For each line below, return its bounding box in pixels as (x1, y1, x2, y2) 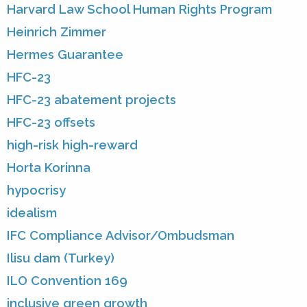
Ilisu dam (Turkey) (7, 251, 114, 266)
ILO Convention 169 (7, 273, 127, 288)
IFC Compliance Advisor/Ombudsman (7, 228, 234, 243)
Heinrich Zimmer (7, 25, 106, 40)
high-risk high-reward (7, 138, 138, 153)
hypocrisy (7, 183, 66, 198)
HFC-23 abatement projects (7, 93, 176, 108)
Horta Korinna (7, 160, 90, 175)
